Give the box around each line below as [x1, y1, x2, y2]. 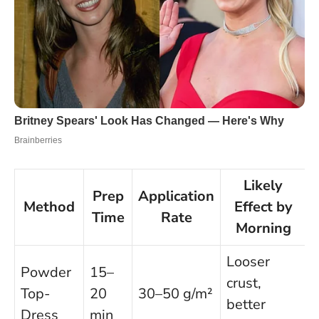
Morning [235, 219, 291, 239]
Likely [244, 176, 283, 196]
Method [23, 197, 75, 217]
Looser [226, 252, 270, 272]
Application [138, 187, 214, 206]
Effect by [234, 197, 293, 217]
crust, [226, 273, 261, 293]
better [226, 295, 266, 315]
